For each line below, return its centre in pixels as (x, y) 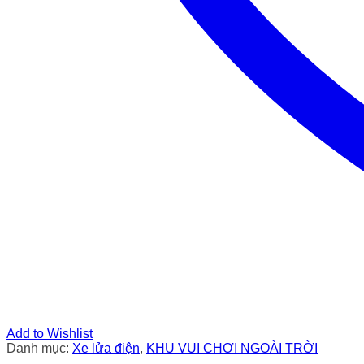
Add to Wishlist (50, 333)
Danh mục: (39, 348)
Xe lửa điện (106, 348)
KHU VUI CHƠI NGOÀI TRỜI (232, 348)
